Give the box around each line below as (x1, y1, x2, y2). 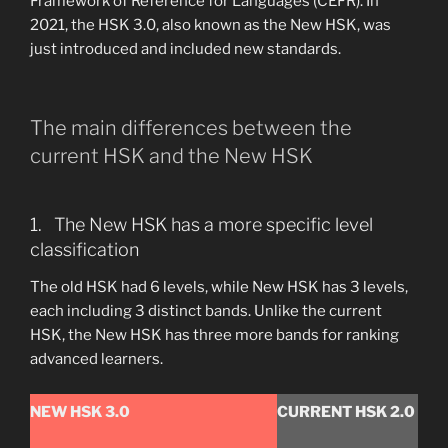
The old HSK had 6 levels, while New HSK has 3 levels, (30, 278, 408, 297)
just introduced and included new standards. (30, 40, 341, 59)
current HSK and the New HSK (30, 143, 313, 168)
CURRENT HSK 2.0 (277, 402, 415, 421)
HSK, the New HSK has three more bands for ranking (30, 326, 399, 345)
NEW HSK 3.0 (30, 402, 130, 421)
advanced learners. (30, 350, 163, 369)
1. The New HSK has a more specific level (30, 213, 373, 235)
